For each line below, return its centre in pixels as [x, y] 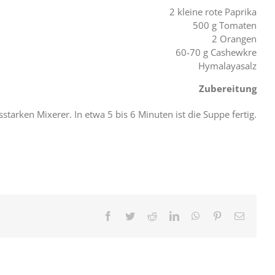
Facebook [131, 216]
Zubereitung [228, 89]
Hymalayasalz [227, 66]
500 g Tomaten [225, 25]
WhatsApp [220, 216]
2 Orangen [234, 39]
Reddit [169, 216]
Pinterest [238, 216]
